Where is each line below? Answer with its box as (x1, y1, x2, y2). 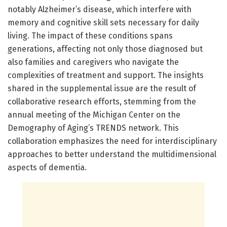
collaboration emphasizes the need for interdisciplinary (8, 136, 217, 146)
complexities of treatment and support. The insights (8, 70, 204, 80)
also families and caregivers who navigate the (8, 57, 179, 67)
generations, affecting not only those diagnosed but (8, 44, 203, 54)
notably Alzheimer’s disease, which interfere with (8, 4, 192, 14)
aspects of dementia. (8, 162, 87, 172)
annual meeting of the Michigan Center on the (8, 109, 180, 120)
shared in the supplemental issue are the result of (8, 83, 196, 93)
